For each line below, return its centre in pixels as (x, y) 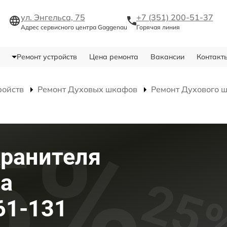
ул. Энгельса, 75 (53, 17)
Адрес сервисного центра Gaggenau (74, 27)
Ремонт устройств (47, 56)
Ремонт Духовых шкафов (87, 89)
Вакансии (167, 56)
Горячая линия (158, 27)
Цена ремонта (113, 56)
